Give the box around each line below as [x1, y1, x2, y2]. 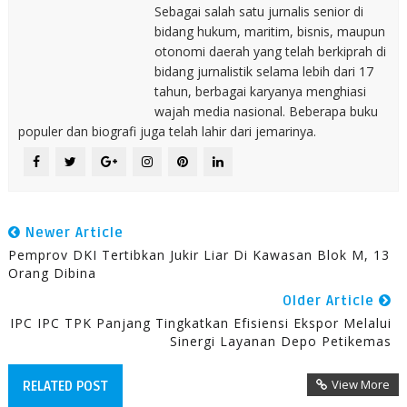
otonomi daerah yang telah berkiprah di [154, 43, 386, 60]
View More [332, 376, 391, 392]
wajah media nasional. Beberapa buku [154, 103, 378, 120]
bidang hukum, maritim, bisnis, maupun [154, 23, 385, 40]
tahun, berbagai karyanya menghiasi [154, 83, 366, 100]
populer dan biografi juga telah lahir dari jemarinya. [17, 123, 316, 140]
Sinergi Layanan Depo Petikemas [170, 333, 392, 350]
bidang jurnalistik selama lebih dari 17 [154, 63, 373, 80]
